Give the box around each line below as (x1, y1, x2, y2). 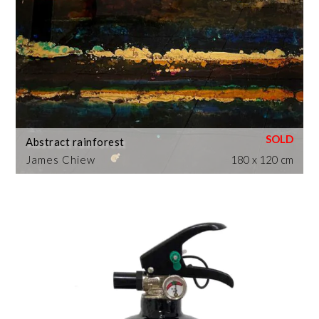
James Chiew (26, 153, 96, 167)
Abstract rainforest (26, 135, 125, 149)
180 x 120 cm (230, 153, 293, 167)
